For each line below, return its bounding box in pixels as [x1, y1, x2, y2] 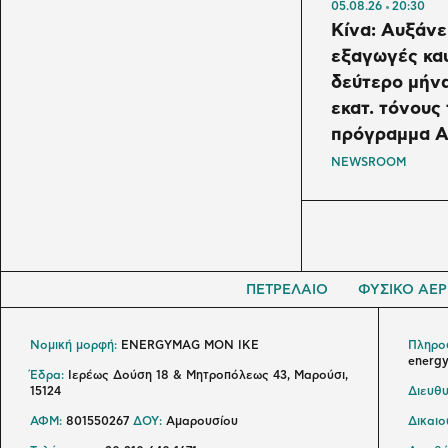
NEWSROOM [331, 156, 406, 169]
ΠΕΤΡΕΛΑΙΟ [246, 283, 328, 298]
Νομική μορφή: [30, 339, 117, 352]
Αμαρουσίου [162, 415, 238, 428]
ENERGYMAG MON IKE [117, 339, 259, 352]
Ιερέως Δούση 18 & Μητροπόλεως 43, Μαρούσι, [64, 369, 348, 382]
